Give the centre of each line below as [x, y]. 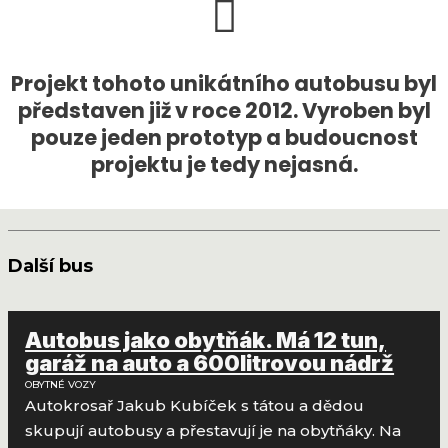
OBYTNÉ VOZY [61, 385]
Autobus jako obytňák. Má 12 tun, [206, 340]
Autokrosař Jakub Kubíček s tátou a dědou [195, 406]
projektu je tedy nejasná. [224, 164]
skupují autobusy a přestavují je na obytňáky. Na [213, 431]
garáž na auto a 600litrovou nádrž [210, 363]
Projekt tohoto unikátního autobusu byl [224, 83]
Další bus [50, 265]
